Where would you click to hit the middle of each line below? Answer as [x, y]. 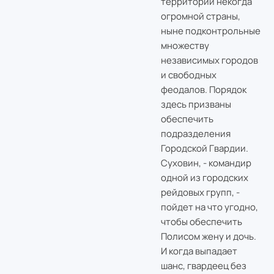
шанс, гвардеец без [203, 266]
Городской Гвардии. [204, 149]
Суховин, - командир [206, 163]
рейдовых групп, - [200, 193]
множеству [185, 46]
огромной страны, [200, 17]
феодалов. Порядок [203, 90]
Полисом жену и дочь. [208, 237]
